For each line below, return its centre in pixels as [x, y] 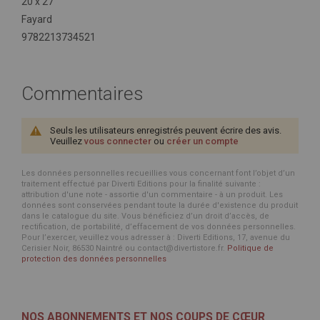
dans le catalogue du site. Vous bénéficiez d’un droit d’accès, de [145, 216]
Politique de [250, 248]
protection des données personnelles [94, 259]
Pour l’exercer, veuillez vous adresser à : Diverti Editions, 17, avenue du [156, 237]
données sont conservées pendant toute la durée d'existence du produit [160, 205]
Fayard [37, 19]
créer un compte [202, 141]
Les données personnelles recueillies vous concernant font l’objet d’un [158, 173]
